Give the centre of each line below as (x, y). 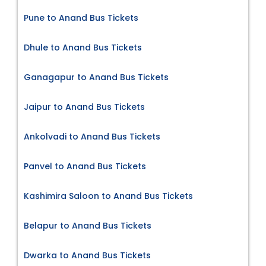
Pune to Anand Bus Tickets (81, 18)
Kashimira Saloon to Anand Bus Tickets (108, 196)
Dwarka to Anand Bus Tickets (87, 255)
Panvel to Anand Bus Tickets (85, 166)
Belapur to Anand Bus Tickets (88, 225)
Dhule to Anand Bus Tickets (83, 47)
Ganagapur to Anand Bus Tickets (96, 77)
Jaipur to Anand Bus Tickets (84, 107)
